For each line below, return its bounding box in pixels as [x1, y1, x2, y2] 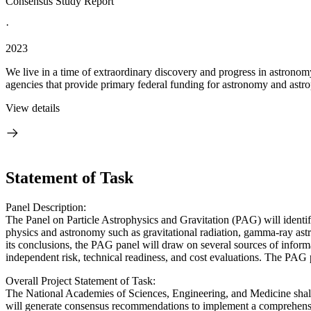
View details [6, 102, 60, 114]
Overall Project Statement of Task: [6, 274, 155, 287]
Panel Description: [6, 201, 86, 213]
